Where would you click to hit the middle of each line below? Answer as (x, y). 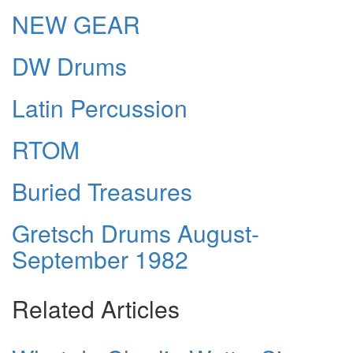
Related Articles (96, 308)
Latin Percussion (100, 107)
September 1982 (100, 258)
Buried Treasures (102, 191)
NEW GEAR (76, 24)
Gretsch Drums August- (136, 232)
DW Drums (69, 65)
